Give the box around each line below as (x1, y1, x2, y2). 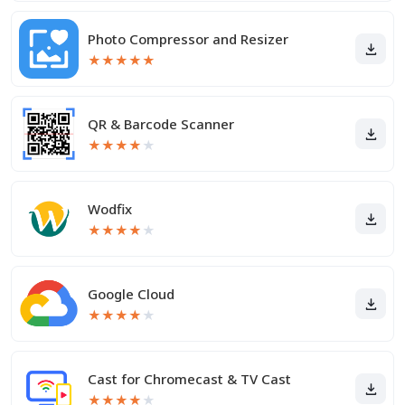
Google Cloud (88, 285, 174, 303)
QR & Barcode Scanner (88, 115, 234, 133)
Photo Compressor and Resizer (88, 30, 288, 48)
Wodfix (88, 200, 132, 218)
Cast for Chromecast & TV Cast (88, 370, 291, 388)
